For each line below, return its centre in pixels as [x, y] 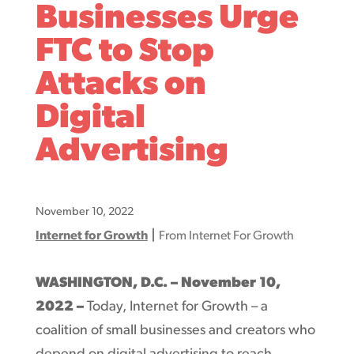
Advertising [132, 152]
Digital [90, 119]
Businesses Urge [167, 19]
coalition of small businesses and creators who [175, 330]
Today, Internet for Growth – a [175, 307]
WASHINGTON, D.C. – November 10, [158, 283]
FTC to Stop [124, 52]
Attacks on [121, 85]
